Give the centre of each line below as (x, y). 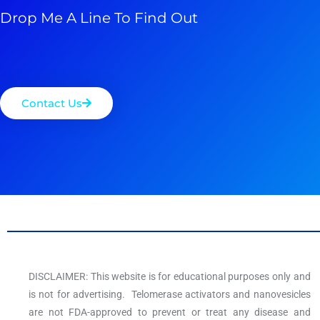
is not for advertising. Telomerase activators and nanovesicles (170, 294)
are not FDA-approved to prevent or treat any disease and (170, 312)
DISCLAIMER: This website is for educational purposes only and (170, 276)
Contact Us (52, 104)
